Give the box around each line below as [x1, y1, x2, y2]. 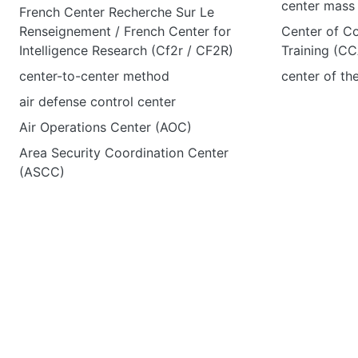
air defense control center [19, 93, 176, 109]
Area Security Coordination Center [19, 145, 229, 161]
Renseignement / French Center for [19, 23, 231, 39]
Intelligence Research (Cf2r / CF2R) [19, 42, 233, 58]
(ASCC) [19, 164, 65, 180]
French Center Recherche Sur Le [19, 4, 214, 20]
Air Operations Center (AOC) [19, 119, 192, 135]
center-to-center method [19, 68, 169, 84]
